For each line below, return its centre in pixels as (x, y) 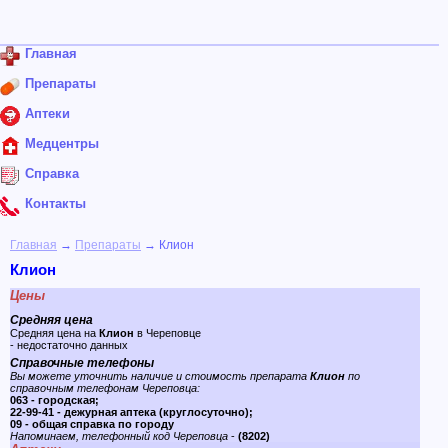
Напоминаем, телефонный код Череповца (119, 436)
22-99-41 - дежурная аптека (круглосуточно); (131, 412)
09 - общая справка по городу (92, 424)
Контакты (55, 203)
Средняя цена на (54, 333)
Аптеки (47, 113)
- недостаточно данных (69, 345)
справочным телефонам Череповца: (105, 388)
